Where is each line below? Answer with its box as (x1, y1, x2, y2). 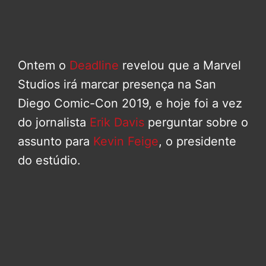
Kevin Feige (93, 134, 159, 149)
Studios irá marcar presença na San (18, 77, 216, 92)
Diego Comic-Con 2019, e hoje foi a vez (18, 96, 242, 111)
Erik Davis (90, 115, 144, 130)
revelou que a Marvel (119, 58, 241, 73)
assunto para (18, 134, 93, 149)
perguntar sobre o (144, 115, 248, 130)
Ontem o (18, 58, 69, 73)
